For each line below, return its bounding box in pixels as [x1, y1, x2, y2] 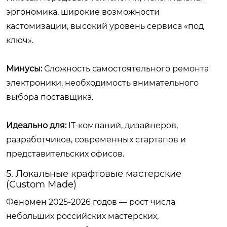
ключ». [6, 35, 33, 45]
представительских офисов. [6, 148, 124, 159]
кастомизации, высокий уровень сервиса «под [6, 21, 204, 31]
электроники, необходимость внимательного [6, 78, 199, 88]
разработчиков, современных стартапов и [6, 134, 186, 144]
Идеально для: [6, 120, 66, 130]
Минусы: [6, 63, 42, 73]
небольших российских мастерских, [6, 211, 159, 221]
